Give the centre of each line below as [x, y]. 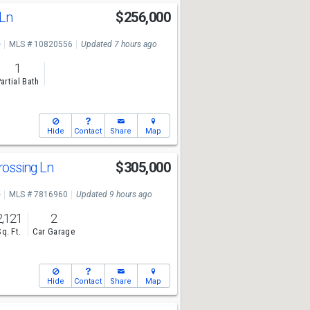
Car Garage [53, 232]
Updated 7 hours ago [119, 44]
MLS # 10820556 [40, 44]
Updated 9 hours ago [114, 194]
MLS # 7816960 [38, 194]
